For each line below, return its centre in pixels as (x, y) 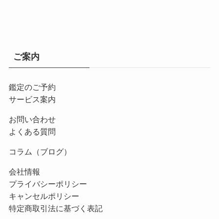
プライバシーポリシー (48, 184)
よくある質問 (32, 131)
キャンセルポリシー (44, 196)
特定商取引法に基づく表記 (55, 208)
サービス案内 (32, 99)
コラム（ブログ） (40, 151)
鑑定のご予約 (32, 87)
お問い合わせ (32, 119)
